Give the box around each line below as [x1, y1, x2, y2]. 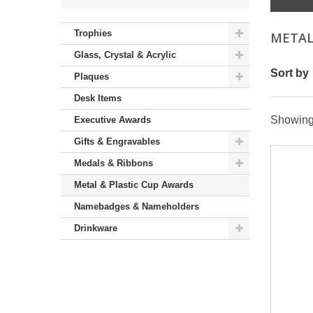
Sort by [270, 67, 309, 80]
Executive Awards [74, 115, 151, 126]
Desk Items [74, 93, 122, 104]
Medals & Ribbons [74, 158, 153, 169]
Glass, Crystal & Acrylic [74, 50, 176, 61]
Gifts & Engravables [74, 136, 160, 147]
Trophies [74, 28, 112, 39]
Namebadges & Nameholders [74, 201, 199, 212]
